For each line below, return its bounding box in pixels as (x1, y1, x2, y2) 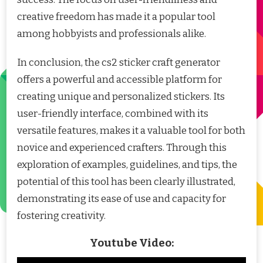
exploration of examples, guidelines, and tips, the (17, 159, 237, 171)
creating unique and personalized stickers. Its (17, 90, 225, 103)
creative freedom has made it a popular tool (17, 11, 215, 23)
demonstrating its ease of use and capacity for (17, 193, 226, 205)
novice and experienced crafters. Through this (17, 141, 227, 154)
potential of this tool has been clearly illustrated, (17, 176, 235, 188)
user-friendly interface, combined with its (17, 107, 208, 120)
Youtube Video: (89, 236, 174, 250)
